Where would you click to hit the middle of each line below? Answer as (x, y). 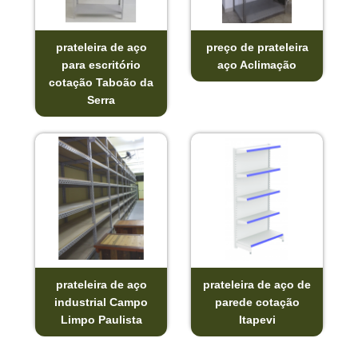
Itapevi (257, 319)
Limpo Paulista (101, 319)
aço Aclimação (257, 64)
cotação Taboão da (101, 82)
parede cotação (257, 302)
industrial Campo (101, 302)
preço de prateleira (257, 47)
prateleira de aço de (257, 284)
